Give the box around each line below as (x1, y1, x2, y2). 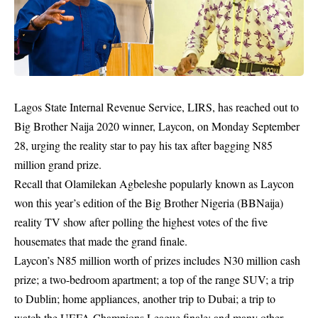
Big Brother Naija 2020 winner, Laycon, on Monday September (14, 119, 300, 133)
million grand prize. (14, 157, 102, 172)
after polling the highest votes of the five (87, 214, 268, 229)
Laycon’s (14, 253, 57, 268)
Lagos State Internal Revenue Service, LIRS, (14, 99, 215, 114)
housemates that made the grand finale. (14, 234, 187, 248)
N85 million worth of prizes (57, 253, 180, 268)
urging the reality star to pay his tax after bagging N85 (31, 138, 273, 153)
